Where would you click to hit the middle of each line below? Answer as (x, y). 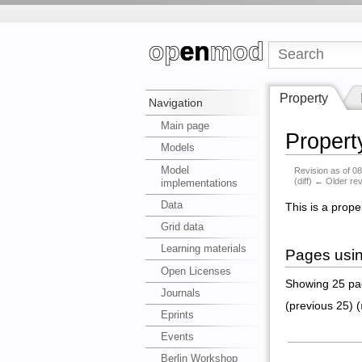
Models (178, 148)
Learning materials (204, 249)
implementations (200, 183)
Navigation (176, 103)
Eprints (178, 314)
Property (304, 98)
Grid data (183, 227)
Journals (181, 293)
